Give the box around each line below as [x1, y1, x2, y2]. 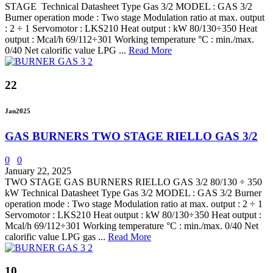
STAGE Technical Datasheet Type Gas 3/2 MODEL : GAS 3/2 [5, 1, 252, 12]
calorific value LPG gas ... [5, 231, 108, 242]
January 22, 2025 [5, 165, 71, 176]
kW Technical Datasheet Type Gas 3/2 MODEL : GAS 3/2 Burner [5, 187, 261, 198]
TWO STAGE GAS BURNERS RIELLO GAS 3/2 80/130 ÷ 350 [5, 176, 262, 187]
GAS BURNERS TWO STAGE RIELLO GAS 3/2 [5, 129, 258, 143]
